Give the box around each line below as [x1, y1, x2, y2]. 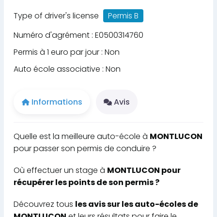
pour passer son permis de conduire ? [14, 142, 156, 154]
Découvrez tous [14, 198, 75, 210]
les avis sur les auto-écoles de [75, 198, 198, 210]
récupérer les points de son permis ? [14, 176, 159, 188]
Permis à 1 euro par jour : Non [14, 46, 120, 58]
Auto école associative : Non [14, 63, 121, 75]
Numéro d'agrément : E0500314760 [14, 30, 143, 41]
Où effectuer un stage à [14, 164, 107, 176]
